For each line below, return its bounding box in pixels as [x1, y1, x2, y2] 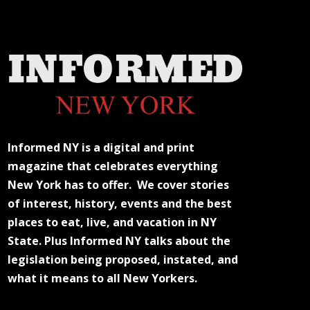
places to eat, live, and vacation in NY [8, 215, 217, 230]
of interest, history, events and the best [8, 196, 232, 212]
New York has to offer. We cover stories [8, 177, 230, 193]
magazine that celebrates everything [8, 158, 219, 174]
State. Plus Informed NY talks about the [8, 233, 231, 249]
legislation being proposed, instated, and [8, 252, 239, 268]
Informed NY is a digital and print [8, 140, 195, 156]
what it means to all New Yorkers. [8, 271, 201, 286]
